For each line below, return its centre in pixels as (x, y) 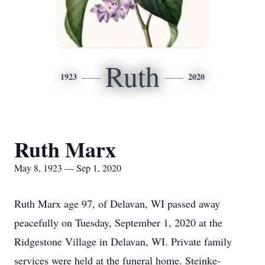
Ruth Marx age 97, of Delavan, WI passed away (117, 203)
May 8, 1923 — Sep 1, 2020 (68, 168)
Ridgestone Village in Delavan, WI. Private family (123, 241)
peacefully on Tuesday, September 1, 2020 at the (118, 222)
